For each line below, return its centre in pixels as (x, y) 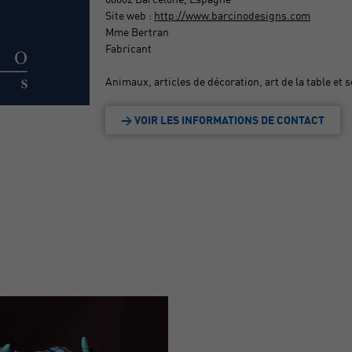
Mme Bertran (137, 31)
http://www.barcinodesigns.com (232, 15)
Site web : (130, 15)
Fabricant (128, 48)
